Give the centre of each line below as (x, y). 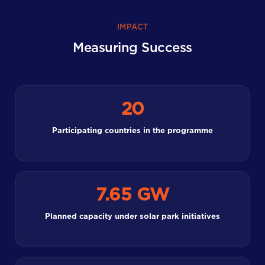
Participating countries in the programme (132, 131)
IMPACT (132, 27)
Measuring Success (132, 48)
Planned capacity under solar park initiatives (132, 216)
